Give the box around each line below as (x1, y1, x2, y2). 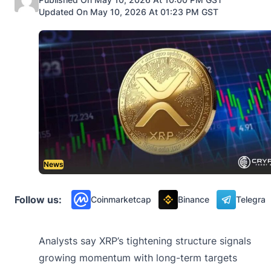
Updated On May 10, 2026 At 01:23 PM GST (39, 6, 218, 17)
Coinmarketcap (91, 194, 151, 204)
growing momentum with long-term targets (39, 251, 237, 264)
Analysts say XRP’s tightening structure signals (39, 234, 251, 247)
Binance (178, 194, 209, 204)
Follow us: (15, 193, 62, 206)
